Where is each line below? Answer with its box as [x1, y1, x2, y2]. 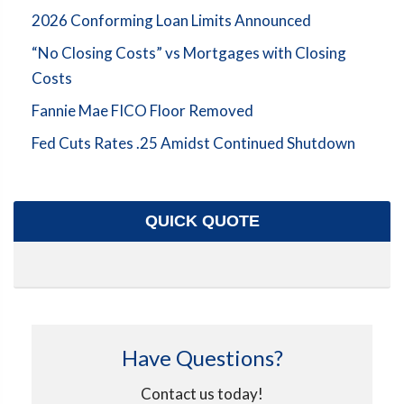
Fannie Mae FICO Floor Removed [32, 100, 253, 120]
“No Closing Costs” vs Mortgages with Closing [32, 42, 346, 62]
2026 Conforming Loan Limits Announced [32, 10, 311, 30]
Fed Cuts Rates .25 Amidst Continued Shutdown [32, 133, 355, 152]
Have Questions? [121, 344, 283, 371]
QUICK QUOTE [144, 211, 260, 230]
